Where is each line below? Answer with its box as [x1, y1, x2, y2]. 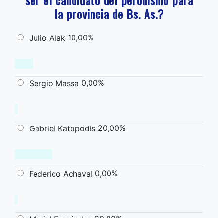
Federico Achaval [29, 168, 92, 179]
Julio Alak [29, 33, 65, 43]
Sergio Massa [29, 78, 79, 88]
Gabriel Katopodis [29, 123, 95, 133]
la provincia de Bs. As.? [54, 4, 164, 22]
